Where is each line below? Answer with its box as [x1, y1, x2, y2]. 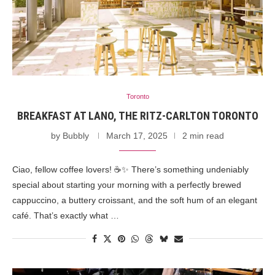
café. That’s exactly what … [12, 210, 119, 220]
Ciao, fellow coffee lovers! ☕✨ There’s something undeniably [12, 164, 249, 174]
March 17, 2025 [106, 130, 168, 141]
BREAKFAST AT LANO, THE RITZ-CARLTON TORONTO [17, 109, 258, 122]
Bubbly [63, 130, 89, 141]
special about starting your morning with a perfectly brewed [12, 179, 241, 190]
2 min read [182, 130, 224, 141]
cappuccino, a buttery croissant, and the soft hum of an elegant [12, 195, 257, 205]
